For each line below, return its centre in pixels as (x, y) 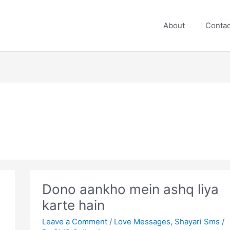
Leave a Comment (74, 221)
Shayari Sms (197, 221)
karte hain (73, 205)
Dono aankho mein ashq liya (130, 189)
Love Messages (142, 221)
